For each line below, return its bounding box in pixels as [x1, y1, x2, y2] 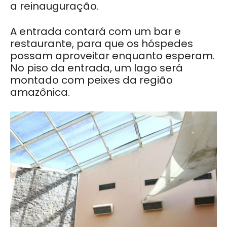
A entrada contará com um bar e [10, 24, 181, 39]
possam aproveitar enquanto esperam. [10, 48, 215, 63]
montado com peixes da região [10, 72, 173, 87]
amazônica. [10, 85, 72, 99]
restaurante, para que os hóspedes [10, 36, 193, 51]
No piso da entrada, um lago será [10, 60, 183, 75]
